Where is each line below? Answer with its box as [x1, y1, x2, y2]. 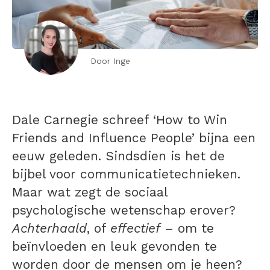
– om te [160, 221, 214, 236]
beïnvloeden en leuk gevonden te [12, 239, 217, 254]
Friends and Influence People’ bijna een [12, 130, 256, 146]
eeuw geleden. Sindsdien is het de [12, 148, 225, 164]
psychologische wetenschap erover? [12, 202, 236, 218]
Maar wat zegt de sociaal [12, 184, 168, 200]
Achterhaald [12, 221, 87, 236]
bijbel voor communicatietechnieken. [12, 166, 240, 182]
